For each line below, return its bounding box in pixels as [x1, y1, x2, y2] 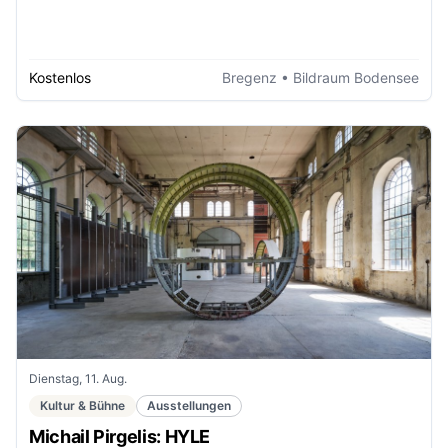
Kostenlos [29, 69, 91, 86]
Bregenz [222, 69, 277, 86]
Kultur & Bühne [40, 397, 125, 413]
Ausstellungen [147, 397, 231, 413]
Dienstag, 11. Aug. [29, 370, 127, 386]
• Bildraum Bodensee [277, 69, 419, 86]
